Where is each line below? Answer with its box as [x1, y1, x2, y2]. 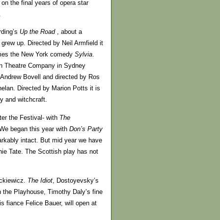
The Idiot [27, 176, 53, 184]
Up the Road [20, 28, 55, 36]
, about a [55, 28, 82, 36]
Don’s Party [69, 125, 103, 133]
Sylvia [73, 51, 92, 58]
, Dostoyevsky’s [53, 176, 99, 184]
